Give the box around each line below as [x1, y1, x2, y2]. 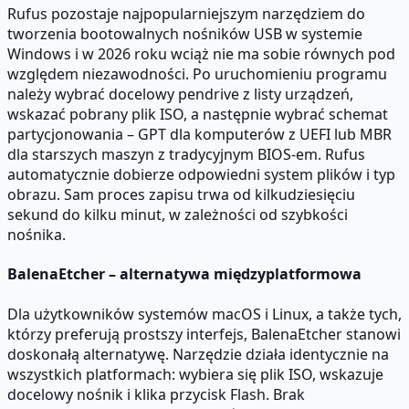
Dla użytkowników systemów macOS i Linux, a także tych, [7, 303, 402, 324]
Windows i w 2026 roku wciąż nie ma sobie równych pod [7, 44, 395, 65]
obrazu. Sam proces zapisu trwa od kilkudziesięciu [7, 184, 355, 205]
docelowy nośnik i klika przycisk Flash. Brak [7, 383, 305, 404]
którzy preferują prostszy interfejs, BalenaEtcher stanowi [7, 323, 401, 344]
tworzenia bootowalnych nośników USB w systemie [7, 24, 362, 45]
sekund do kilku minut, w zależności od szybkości [7, 204, 348, 225]
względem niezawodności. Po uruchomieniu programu [7, 64, 387, 85]
